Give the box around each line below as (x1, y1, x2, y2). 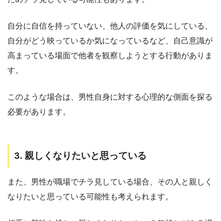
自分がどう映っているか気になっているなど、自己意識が (7, 37, 213, 45)
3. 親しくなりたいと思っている (14, 150, 147, 161)
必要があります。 (7, 108, 71, 116)
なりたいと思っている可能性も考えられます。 (7, 192, 173, 201)
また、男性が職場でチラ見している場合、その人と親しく (7, 177, 213, 186)
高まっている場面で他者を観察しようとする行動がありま (7, 51, 213, 60)
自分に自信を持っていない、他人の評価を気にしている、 (7, 22, 213, 31)
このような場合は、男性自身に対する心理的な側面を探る (7, 93, 213, 102)
